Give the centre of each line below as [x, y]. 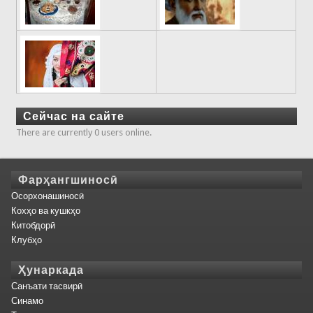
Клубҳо [26, 240]
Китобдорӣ [33, 226]
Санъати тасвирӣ [46, 286]
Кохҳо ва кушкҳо [45, 211]
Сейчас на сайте [74, 116]
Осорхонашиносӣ [47, 196]
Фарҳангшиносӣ [68, 180]
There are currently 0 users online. [84, 132]
